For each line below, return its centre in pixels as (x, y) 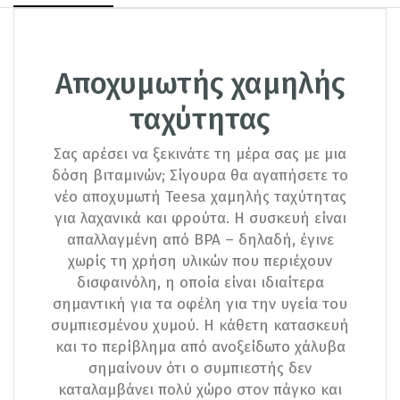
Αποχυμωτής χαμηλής (200, 84)
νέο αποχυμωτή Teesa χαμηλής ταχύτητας (200, 196)
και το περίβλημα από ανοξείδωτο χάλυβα (200, 346)
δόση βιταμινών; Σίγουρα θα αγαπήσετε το (200, 175)
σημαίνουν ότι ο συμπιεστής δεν (200, 368)
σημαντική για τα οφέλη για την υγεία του (200, 304)
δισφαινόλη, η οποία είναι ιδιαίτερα (200, 282)
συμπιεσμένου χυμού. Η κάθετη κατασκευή (200, 325)
